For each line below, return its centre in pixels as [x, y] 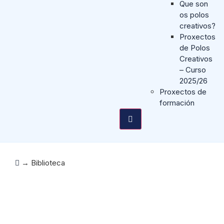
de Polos [194, 48]
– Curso [192, 70]
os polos [194, 15]
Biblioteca [48, 163]
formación [177, 103]
